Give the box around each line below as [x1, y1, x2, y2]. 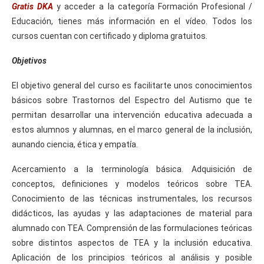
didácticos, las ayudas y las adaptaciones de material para [12, 208, 252, 218]
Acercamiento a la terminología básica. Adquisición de [12, 164, 252, 174]
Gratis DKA [12, 1, 54, 11]
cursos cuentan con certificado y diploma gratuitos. [12, 31, 207, 41]
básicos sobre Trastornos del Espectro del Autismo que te [12, 95, 252, 105]
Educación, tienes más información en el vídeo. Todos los [12, 16, 252, 26]
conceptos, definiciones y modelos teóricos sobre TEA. [12, 179, 252, 189]
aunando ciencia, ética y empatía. [12, 139, 138, 149]
